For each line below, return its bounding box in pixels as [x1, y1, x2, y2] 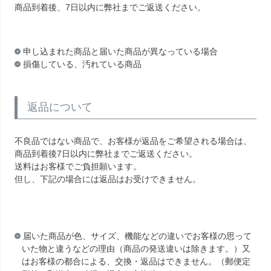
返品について [27, 100, 93, 113]
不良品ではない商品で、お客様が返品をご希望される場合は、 [15, 135, 252, 146]
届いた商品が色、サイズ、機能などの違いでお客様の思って [23, 230, 252, 241]
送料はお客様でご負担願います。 [15, 161, 142, 171]
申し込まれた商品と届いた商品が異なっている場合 [23, 46, 218, 56]
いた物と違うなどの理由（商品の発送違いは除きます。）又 [22, 243, 250, 253]
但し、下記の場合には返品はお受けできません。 [15, 174, 201, 184]
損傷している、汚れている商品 [23, 59, 142, 69]
